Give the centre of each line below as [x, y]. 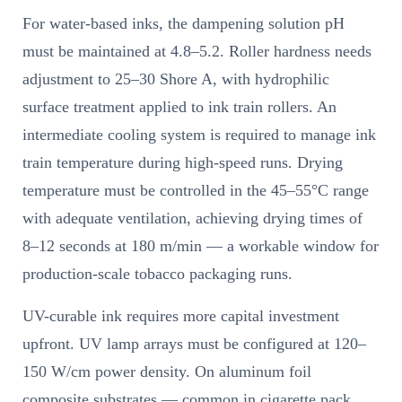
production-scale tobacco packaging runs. [157, 273]
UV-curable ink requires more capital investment [181, 315]
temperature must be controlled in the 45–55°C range [196, 190]
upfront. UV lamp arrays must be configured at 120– [194, 343]
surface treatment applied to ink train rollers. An [179, 106]
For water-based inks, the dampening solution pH [184, 23]
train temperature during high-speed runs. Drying [183, 162]
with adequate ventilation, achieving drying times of [192, 218]
